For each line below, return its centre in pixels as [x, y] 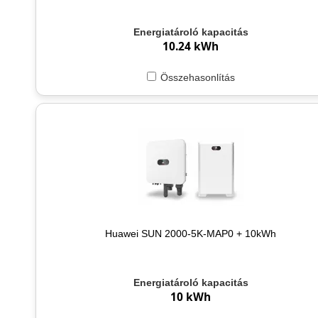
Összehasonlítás [197, 78]
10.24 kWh [191, 47]
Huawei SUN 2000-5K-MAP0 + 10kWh [191, 234]
